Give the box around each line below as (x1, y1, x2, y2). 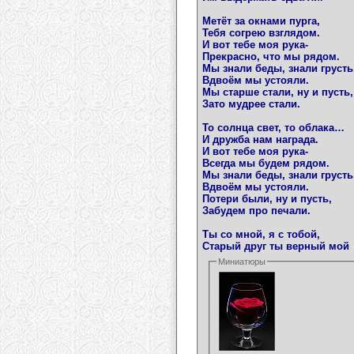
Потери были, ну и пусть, (202, 193, 332, 205)
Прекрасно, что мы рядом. (202, 51, 340, 63)
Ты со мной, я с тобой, (202, 228, 320, 241)
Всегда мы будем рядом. (202, 157, 330, 170)
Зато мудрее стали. (202, 98, 300, 111)
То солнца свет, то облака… (202, 122, 345, 134)
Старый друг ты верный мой (202, 240, 349, 253)
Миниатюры (218, 257, 266, 267)
